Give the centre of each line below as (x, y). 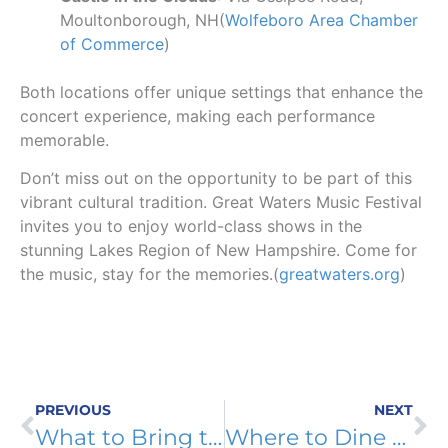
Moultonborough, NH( (142, 19)
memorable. (64, 139)
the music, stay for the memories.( (149, 274)
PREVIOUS (73, 410)
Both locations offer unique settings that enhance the (221, 91)
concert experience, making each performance (197, 115)
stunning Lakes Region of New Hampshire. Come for (218, 250)
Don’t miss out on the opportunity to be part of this (216, 178)
